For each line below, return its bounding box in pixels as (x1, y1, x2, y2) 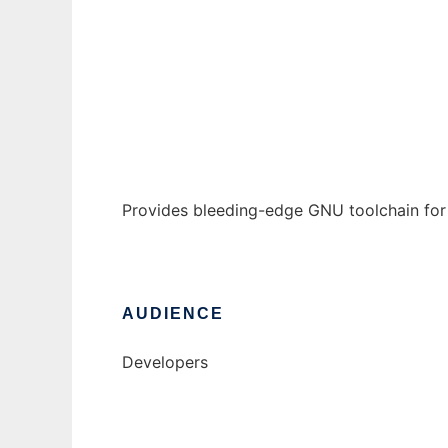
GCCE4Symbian (122, 24, 243, 45)
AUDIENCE (122, 305, 224, 323)
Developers (122, 352, 208, 373)
